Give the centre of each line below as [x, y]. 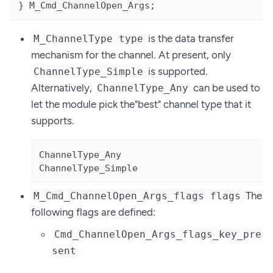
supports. [53, 121]
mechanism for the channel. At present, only [131, 55]
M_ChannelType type [89, 39]
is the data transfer [190, 39]
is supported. [177, 72]
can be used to [226, 88]
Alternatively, [63, 88]
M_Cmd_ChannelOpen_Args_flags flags [137, 196]
